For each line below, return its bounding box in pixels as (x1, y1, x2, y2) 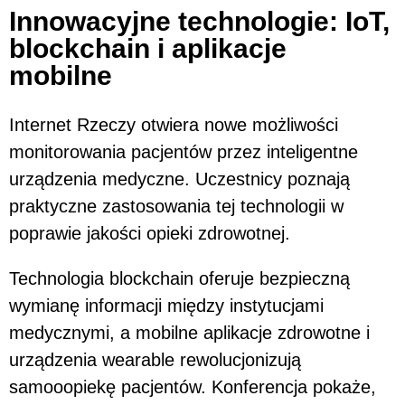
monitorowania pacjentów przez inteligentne (9, 142, 358, 163)
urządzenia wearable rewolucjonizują (9, 350, 301, 371)
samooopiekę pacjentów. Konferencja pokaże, (9, 377, 376, 398)
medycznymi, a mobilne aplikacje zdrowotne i (9, 323, 370, 344)
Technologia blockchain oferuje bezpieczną (9, 268, 350, 289)
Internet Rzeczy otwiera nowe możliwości (9, 115, 338, 136)
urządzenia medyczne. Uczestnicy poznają (9, 169, 350, 190)
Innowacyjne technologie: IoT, (9, 5, 390, 36)
